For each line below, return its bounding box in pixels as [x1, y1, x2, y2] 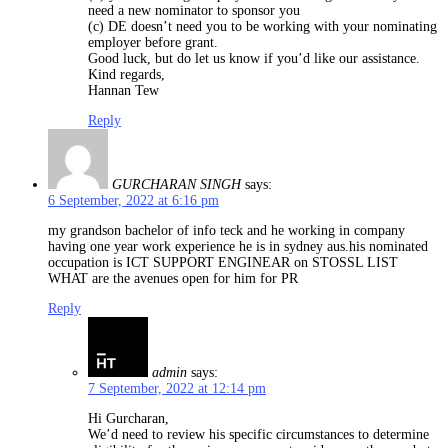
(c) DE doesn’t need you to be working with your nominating [88, 19, 437, 35]
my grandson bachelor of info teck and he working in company [48, 223, 405, 239]
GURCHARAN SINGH [112, 177, 241, 193]
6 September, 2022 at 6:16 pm [48, 193, 219, 209]
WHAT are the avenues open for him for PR [48, 271, 298, 287]
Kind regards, [88, 67, 165, 83]
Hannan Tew [88, 83, 159, 99]
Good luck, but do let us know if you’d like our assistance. [88, 51, 420, 67]
